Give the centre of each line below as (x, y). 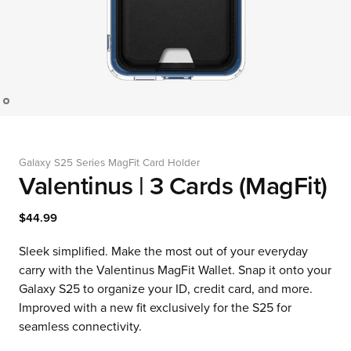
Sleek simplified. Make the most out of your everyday (163, 251)
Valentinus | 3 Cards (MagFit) (173, 186)
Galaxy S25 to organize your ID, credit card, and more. (166, 289)
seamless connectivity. (80, 327)
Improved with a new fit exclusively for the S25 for (155, 308)
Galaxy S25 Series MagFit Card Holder (109, 163)
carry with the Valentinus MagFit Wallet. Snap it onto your (175, 270)
